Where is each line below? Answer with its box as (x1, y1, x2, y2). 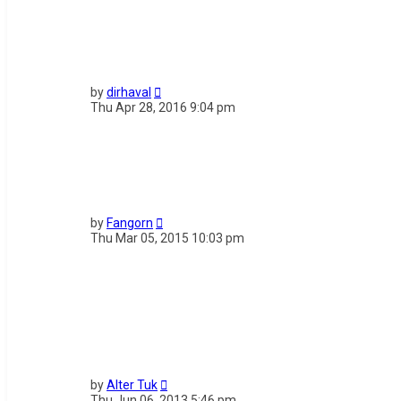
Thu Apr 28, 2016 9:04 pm (90, 100, 235, 115)
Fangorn (107, 216, 153, 231)
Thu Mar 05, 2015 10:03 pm (90, 231, 244, 246)
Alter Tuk (107, 378, 158, 393)
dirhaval (107, 85, 151, 100)
